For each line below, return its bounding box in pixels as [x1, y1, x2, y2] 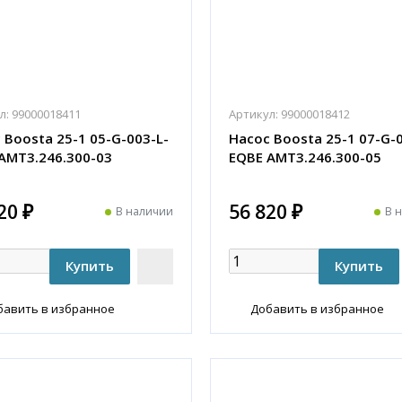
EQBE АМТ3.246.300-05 [229, 147, 381, 166]
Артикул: [229, 105, 278, 122]
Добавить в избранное [250, 300, 384, 317]
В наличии [116, 204, 173, 220]
